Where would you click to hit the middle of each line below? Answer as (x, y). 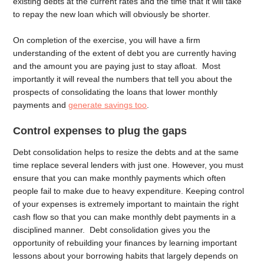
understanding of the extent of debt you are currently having (125, 53)
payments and (41, 105)
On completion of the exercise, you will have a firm (107, 40)
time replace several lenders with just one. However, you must (128, 165)
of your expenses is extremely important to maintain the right (126, 204)
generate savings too (108, 105)
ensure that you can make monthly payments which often (120, 178)
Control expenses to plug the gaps (100, 131)
